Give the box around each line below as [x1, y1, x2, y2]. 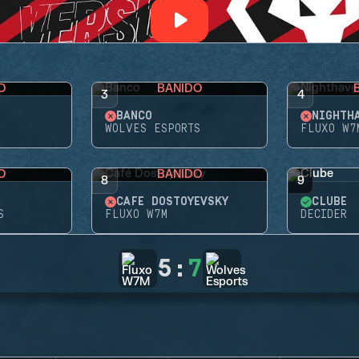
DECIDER [301, 208, 348, 221]
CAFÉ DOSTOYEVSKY [115, 196, 228, 208]
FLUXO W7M [104, 208, 167, 221]
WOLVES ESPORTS [104, 123, 200, 135]
